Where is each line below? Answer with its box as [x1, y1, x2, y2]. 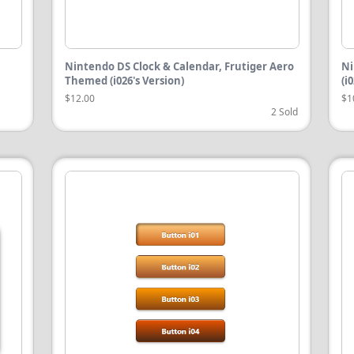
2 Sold [270, 105, 298, 119]
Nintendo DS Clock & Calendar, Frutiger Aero [64, 59, 294, 74]
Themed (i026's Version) [64, 73, 184, 88]
